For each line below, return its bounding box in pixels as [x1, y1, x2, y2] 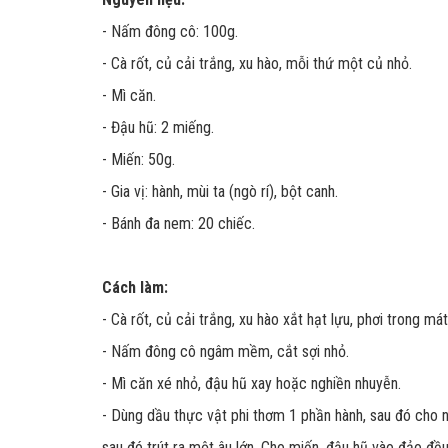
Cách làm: [102, 278, 168, 297]
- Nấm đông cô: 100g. [102, 22, 238, 41]
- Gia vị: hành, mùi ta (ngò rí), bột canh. [102, 182, 338, 201]
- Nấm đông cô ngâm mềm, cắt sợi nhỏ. [102, 342, 349, 361]
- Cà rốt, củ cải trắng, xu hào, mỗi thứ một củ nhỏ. [102, 54, 412, 73]
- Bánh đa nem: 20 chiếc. [102, 214, 255, 233]
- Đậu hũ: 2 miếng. [102, 118, 214, 137]
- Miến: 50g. [102, 150, 175, 169]
